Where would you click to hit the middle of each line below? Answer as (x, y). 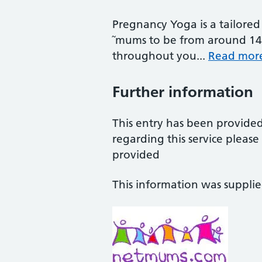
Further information (183, 92)
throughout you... (160, 56)
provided (136, 155)
